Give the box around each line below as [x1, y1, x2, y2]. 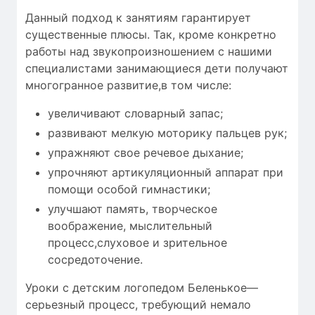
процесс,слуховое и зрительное [48, 235, 227, 250]
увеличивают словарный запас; [48, 105, 223, 120]
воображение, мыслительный [48, 218, 212, 233]
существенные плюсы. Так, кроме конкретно [25, 27, 276, 41]
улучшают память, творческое [48, 201, 217, 216]
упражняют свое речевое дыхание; [48, 145, 243, 160]
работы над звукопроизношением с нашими [25, 44, 272, 58]
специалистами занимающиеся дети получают [25, 60, 288, 75]
